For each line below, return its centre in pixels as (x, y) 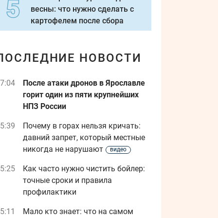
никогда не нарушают (63, 149)
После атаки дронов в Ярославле (84, 83)
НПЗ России (45, 106)
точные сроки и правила (67, 180)
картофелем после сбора (77, 21)
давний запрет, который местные (84, 137)
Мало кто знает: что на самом (78, 211)
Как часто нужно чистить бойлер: (84, 169)
